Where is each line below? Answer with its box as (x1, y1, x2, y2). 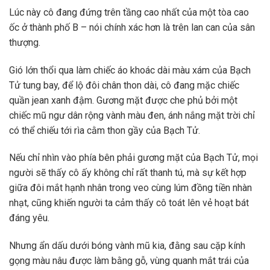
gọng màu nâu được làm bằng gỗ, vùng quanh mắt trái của (9, 255, 249, 267)
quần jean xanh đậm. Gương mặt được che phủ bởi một (9, 94, 237, 106)
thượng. (9, 36, 40, 48)
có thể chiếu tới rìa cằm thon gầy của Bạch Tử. (9, 124, 200, 136)
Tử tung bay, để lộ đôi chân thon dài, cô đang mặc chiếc (9, 79, 239, 91)
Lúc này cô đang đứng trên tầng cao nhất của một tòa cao (9, 6, 249, 18)
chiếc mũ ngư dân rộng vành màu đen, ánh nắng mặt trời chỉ (9, 109, 255, 121)
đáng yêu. (9, 212, 49, 224)
